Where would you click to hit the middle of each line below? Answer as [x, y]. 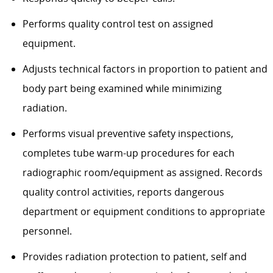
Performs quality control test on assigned [118, 24]
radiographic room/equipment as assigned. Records [142, 173]
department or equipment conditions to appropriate [144, 212]
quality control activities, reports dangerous [123, 192]
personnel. [47, 231]
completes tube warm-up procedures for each [128, 153]
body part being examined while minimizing [122, 89]
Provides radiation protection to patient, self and [134, 257]
